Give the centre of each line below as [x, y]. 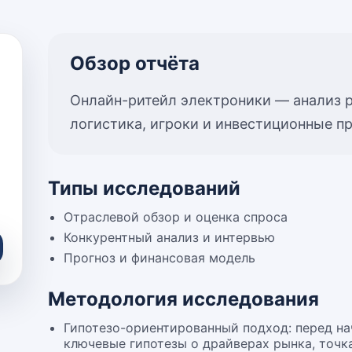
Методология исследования [184, 299]
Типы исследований [145, 188]
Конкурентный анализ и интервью [170, 237]
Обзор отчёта [135, 63]
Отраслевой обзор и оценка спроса [176, 217]
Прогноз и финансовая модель [160, 258]
